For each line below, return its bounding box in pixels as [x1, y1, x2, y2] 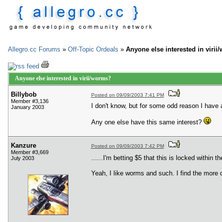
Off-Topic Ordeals [68, 46, 118, 53]
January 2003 [11, 104, 44, 111]
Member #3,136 [11, 98, 49, 105]
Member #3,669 [11, 149, 49, 156]
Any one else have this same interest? [91, 118, 204, 126]
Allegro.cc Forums [8, 46, 60, 53]
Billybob [11, 91, 37, 99]
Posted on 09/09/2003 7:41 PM [91, 92, 164, 98]
